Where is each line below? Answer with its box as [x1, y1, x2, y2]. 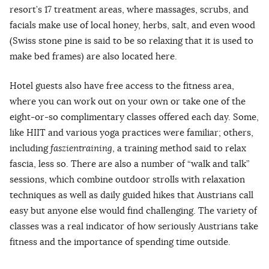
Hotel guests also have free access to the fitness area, [10, 79, 234, 91]
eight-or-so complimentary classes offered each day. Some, [10, 110, 259, 122]
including [10, 142, 50, 154]
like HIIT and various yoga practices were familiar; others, [10, 126, 253, 138]
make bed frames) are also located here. [10, 50, 177, 62]
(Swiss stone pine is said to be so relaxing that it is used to [10, 34, 253, 46]
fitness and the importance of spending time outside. [10, 235, 231, 247]
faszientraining [50, 142, 112, 154]
